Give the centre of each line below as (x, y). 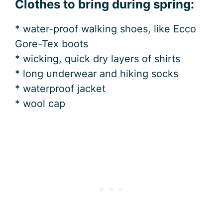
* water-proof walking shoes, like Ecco (106, 29)
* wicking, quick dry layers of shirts (98, 59)
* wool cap (40, 104)
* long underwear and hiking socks (97, 74)
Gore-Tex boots (52, 44)
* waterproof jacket (60, 89)
